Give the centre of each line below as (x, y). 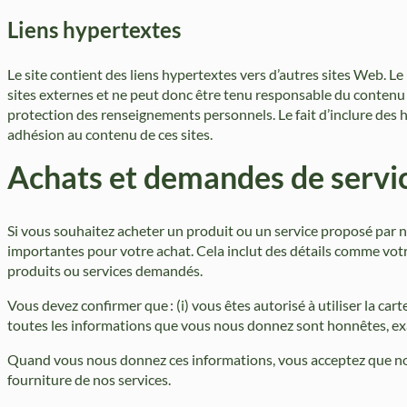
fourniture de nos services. (89, 380)
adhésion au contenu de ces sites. (110, 134)
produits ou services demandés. (105, 271)
